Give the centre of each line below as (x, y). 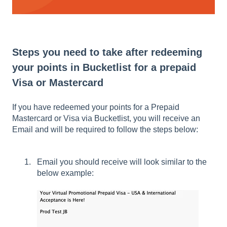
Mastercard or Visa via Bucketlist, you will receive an (106, 118)
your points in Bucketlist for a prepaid (104, 68)
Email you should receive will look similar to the (122, 162)
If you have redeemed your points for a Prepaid (96, 107)
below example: (65, 173)
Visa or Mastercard (58, 83)
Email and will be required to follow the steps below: (105, 129)
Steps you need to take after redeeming (107, 52)
